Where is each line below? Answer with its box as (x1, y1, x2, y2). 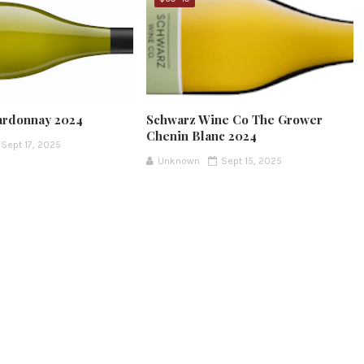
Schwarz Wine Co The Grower (145, 111, 323, 128)
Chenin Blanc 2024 (145, 128, 257, 145)
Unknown (157, 155, 200, 167)
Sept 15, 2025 (220, 155, 282, 167)
